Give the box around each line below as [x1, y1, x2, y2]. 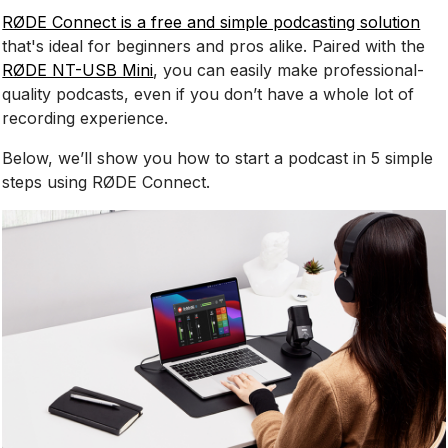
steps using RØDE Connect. [2, 171, 211, 192]
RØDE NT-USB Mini [2, 59, 154, 80]
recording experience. [2, 107, 169, 128]
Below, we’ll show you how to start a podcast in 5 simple [2, 147, 434, 168]
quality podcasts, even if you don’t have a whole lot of [2, 83, 415, 104]
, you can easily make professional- [153, 59, 425, 80]
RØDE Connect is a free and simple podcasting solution [2, 11, 421, 32]
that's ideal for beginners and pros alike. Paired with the [2, 35, 426, 56]
